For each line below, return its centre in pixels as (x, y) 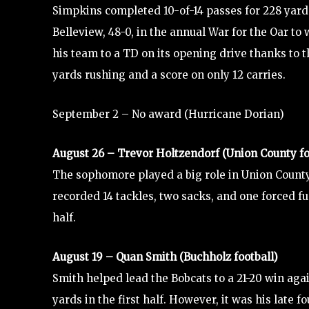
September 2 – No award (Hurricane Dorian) (168, 114)
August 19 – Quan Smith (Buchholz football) (165, 257)
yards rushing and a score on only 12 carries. (169, 74)
